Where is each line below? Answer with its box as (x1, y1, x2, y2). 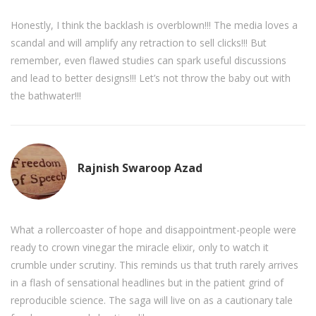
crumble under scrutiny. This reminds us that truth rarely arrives (11, 258, 298, 272)
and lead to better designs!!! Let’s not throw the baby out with (11, 71, 291, 85)
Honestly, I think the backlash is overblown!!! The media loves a (11, 18, 298, 32)
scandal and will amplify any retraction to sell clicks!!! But (11, 36, 267, 50)
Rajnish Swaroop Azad (78, 159, 202, 176)
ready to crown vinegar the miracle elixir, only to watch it (11, 241, 269, 255)
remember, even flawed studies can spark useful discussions (11, 54, 286, 68)
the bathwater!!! (11, 89, 81, 103)
